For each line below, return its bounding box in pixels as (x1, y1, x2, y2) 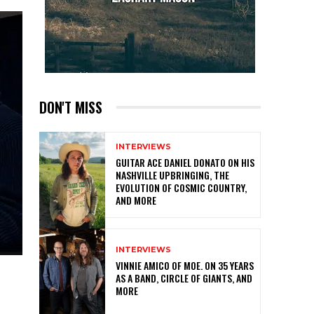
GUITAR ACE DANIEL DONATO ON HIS (116, 154, 255, 170)
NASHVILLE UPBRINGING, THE (116, 167, 230, 182)
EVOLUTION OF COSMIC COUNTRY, (116, 179, 247, 195)
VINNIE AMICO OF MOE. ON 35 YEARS (116, 258, 254, 273)
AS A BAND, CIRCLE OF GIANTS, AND (116, 271, 253, 286)
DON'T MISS (39, 96, 102, 118)
